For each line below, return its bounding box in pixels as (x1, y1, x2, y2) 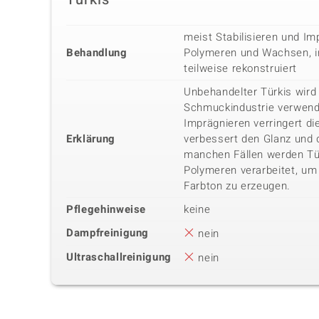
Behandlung (66, 45, 127, 61)
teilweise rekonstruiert (184, 61, 297, 77)
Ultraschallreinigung (66, 249, 172, 266)
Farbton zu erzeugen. (184, 178, 291, 194)
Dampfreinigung (66, 225, 150, 241)
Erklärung (66, 131, 115, 147)
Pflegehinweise (66, 202, 147, 218)
